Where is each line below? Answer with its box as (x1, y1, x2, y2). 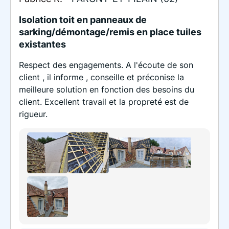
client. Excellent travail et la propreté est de (19, 96, 189, 107)
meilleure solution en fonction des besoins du (19, 84, 194, 95)
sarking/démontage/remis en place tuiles (19, 26, 201, 37)
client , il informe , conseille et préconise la (19, 72, 184, 82)
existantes (19, 38, 66, 50)
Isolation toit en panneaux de (19, 14, 147, 25)
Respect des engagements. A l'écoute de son (19, 59, 193, 70)
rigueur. (19, 108, 48, 119)
